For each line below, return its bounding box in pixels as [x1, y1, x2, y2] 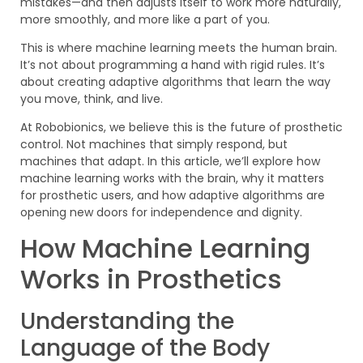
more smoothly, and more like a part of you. [20, 11, 270, 28]
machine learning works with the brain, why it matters [20, 170, 324, 187]
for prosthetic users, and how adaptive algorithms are [20, 187, 325, 204]
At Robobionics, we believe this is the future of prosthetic [20, 119, 343, 136]
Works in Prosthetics [20, 260, 282, 297]
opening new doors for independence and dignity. [20, 204, 302, 221]
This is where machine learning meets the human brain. [20, 40, 337, 57]
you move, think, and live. [20, 91, 163, 108]
